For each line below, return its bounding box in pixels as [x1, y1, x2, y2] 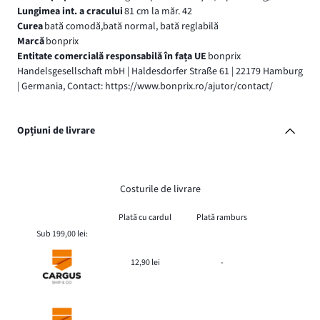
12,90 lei [130, 256, 160, 269]
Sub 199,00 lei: [36, 227, 88, 240]
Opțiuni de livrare [17, 124, 95, 139]
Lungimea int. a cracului [17, 4, 123, 19]
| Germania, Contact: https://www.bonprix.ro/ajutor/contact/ [17, 79, 273, 94]
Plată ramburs [196, 211, 247, 224]
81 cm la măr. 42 [124, 4, 192, 19]
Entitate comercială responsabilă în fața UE [17, 49, 206, 64]
